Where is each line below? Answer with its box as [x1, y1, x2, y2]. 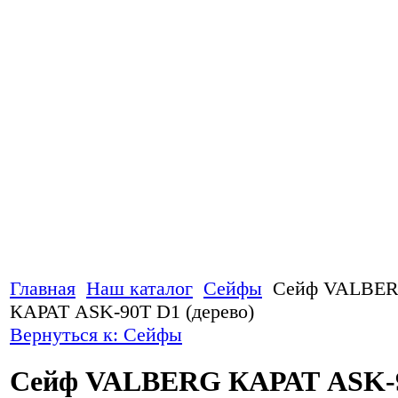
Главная [10, 277, 76, 299]
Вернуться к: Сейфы [10, 323, 182, 346]
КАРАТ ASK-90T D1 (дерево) [10, 300, 254, 322]
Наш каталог [86, 277, 193, 299]
